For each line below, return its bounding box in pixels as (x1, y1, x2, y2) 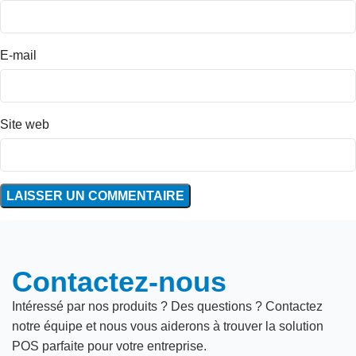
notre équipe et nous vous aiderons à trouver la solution (12, 319, 323, 333)
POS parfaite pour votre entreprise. (12, 339, 207, 353)
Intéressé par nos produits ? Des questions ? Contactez (12, 299, 323, 313)
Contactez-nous (12, 265, 226, 298)
